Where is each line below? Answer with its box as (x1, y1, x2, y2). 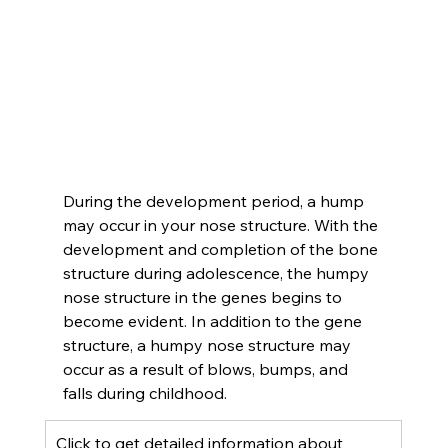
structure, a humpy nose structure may (62, 334, 355, 355)
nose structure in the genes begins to (62, 286, 346, 307)
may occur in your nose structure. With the (62, 214, 382, 235)
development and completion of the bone (62, 238, 382, 259)
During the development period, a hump (62, 190, 368, 211)
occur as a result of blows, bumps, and (62, 358, 352, 379)
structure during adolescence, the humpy (62, 262, 373, 283)
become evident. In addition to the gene (62, 310, 366, 331)
